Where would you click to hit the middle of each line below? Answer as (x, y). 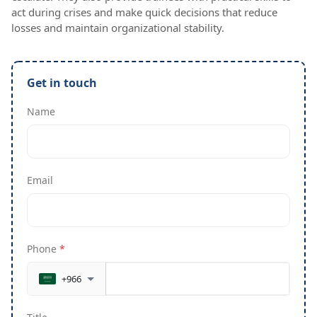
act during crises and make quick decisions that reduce (144, 12)
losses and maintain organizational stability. (118, 28)
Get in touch (62, 83)
